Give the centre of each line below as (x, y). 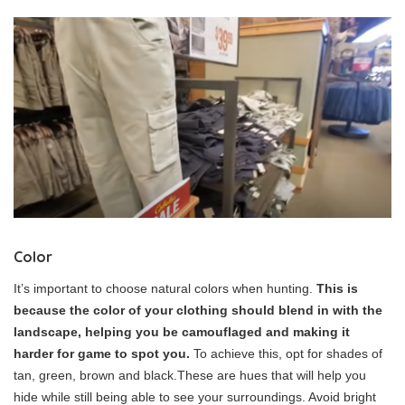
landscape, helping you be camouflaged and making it (182, 331)
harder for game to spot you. (102, 353)
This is (337, 288)
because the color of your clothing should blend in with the (198, 310)
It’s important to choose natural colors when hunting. (165, 288)
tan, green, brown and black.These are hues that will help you (190, 375)
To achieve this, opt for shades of (286, 353)
